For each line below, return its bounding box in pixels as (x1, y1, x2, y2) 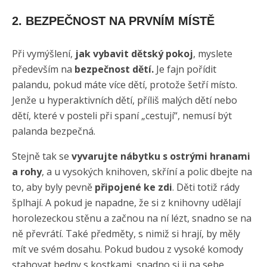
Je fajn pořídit (154, 62, 216, 76)
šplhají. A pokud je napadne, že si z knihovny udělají (12, 195, 241, 209)
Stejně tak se (12, 149, 72, 163)
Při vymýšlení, (12, 46, 75, 60)
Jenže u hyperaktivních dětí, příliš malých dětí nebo (12, 93, 237, 107)
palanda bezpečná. (12, 124, 95, 138)
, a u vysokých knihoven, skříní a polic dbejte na (42, 164, 252, 178)
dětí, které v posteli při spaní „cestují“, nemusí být (12, 108, 232, 122)
